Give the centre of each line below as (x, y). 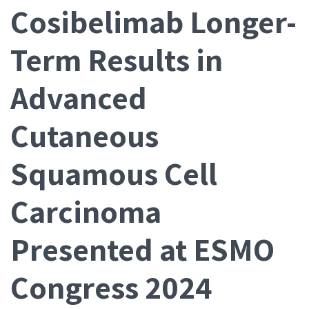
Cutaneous (84, 135)
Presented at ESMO (142, 249)
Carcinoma (86, 211)
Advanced (79, 97)
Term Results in (117, 59)
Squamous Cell (114, 173)
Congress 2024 (111, 287)
